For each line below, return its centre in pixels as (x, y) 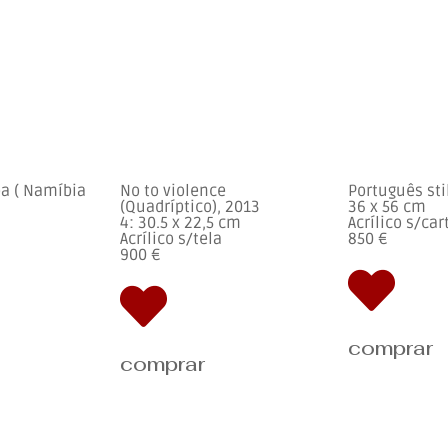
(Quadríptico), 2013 (190, 207)
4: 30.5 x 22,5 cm (180, 223)
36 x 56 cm (387, 207)
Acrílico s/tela (171, 239)
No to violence (173, 191)
